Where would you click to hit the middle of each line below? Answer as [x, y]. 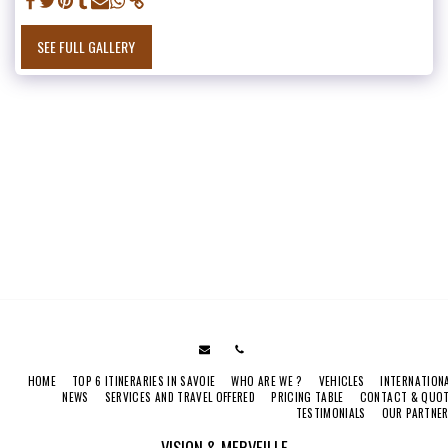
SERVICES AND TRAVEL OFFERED [180, 397]
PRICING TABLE [307, 397]
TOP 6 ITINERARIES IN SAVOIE [143, 381]
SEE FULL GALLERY [86, 47]
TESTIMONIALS [330, 413]
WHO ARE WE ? [267, 381]
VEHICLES [341, 381]
